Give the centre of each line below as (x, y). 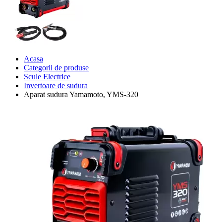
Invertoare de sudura (56, 85)
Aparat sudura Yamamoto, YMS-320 (81, 94)
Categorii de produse (56, 67)
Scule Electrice (47, 76)
